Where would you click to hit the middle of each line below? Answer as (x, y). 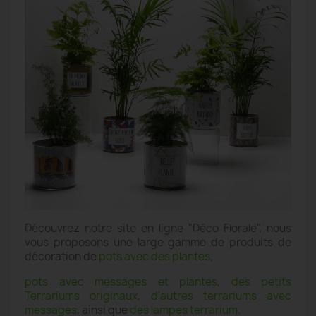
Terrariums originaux (81, 296)
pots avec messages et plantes (121, 282)
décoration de (62, 256)
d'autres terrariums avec (221, 296)
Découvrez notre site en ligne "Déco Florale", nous (158, 228)
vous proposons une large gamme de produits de (158, 242)
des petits (261, 282)
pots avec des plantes (154, 256)
